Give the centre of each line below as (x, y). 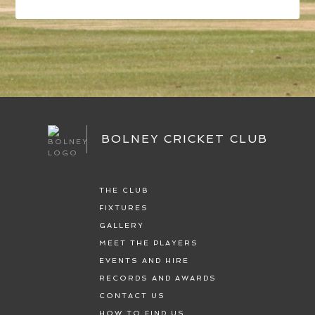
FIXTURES (123, 208)
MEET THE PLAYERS (148, 243)
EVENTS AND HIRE (144, 261)
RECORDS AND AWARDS (157, 278)
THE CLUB (124, 191)
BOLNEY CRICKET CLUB (184, 139)
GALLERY (121, 226)
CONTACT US (132, 296)
